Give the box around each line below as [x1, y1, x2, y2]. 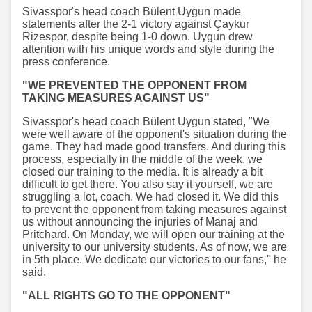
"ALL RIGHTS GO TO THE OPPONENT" [22, 289, 231, 302]
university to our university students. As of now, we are [22, 240, 287, 253]
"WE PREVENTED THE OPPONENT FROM [22, 79, 247, 91]
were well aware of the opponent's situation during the [22, 127, 287, 140]
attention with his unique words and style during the [22, 42, 274, 55]
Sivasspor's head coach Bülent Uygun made [22, 5, 241, 17]
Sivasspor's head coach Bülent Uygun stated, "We [22, 115, 270, 127]
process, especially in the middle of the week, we [22, 153, 263, 165]
